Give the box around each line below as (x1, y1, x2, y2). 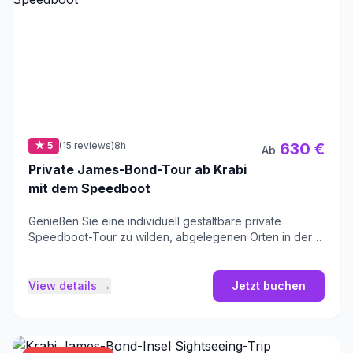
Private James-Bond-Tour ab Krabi (28, 162, 247, 178)
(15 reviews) (59, 139, 114, 152)
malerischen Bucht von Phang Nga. (28, 246, 209, 260)
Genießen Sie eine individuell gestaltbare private (28, 214, 281, 229)
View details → (28, 279, 111, 293)
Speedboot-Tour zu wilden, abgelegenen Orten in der (28, 230, 313, 244)
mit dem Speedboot (28, 180, 150, 197)
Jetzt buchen (232, 279, 306, 293)
